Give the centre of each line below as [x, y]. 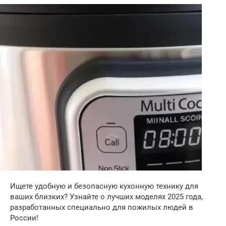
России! [24, 218]
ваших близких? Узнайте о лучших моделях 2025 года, [106, 197]
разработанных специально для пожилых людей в [102, 207]
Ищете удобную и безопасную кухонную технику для [104, 186]
